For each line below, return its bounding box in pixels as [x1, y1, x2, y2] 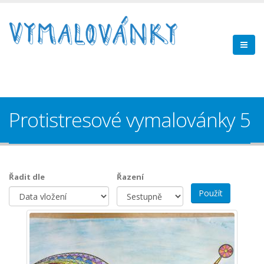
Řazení [117, 171, 144, 182]
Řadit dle [9, 171, 45, 182]
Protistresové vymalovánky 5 [9, 106, 250, 133]
